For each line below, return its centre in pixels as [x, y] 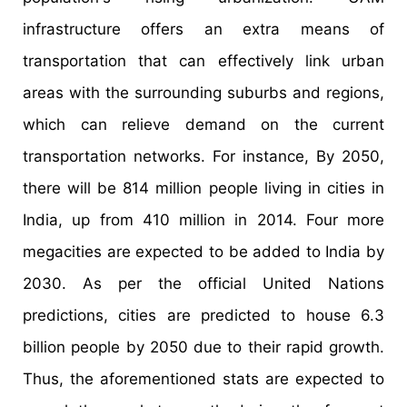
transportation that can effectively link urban [203, 61]
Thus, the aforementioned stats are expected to [203, 379]
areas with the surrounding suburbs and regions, [203, 93]
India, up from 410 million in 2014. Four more [203, 220]
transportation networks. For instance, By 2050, [203, 157]
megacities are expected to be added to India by [203, 252]
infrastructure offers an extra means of [203, 30]
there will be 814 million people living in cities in [203, 189]
